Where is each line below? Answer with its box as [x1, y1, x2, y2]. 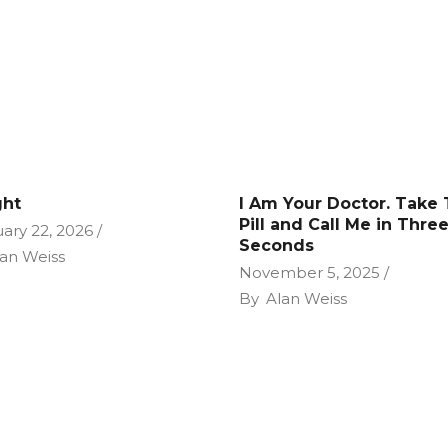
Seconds [239, 236, 314, 255]
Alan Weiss [266, 289, 347, 308]
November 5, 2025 [239, 263, 380, 282]
